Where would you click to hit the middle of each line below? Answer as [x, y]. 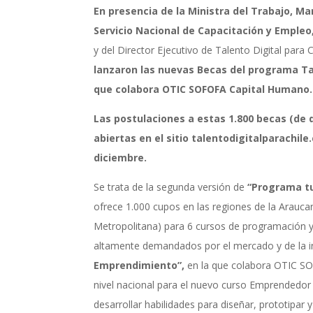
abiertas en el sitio [143, 138]
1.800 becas [258, 118]
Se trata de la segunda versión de [171, 187]
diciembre [119, 157]
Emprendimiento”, [139, 265]
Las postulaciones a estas [161, 118]
